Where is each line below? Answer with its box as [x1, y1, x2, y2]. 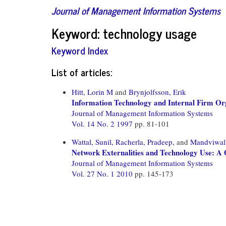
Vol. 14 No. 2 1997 [72, 118, 135, 129]
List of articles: [51, 64, 112, 80]
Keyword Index [51, 42, 108, 58]
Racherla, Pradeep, [116, 136, 175, 147]
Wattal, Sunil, [72, 136, 114, 147]
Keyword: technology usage [51, 22, 197, 44]
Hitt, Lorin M [72, 86, 113, 97]
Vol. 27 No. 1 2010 [72, 168, 135, 179]
